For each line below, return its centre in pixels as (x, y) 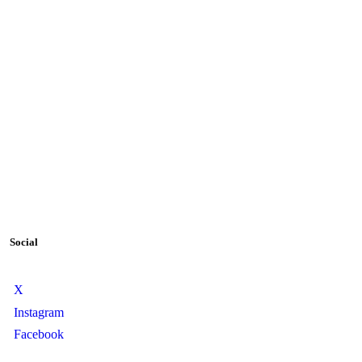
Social (24, 242)
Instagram (38, 312)
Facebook (38, 335)
